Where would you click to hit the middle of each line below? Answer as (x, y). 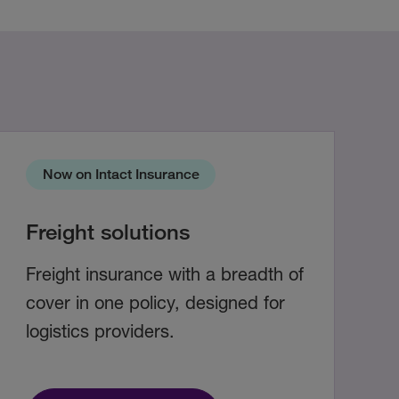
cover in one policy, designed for (156, 303)
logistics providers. (101, 331)
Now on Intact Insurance (121, 175)
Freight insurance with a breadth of (165, 274)
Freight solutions (108, 232)
